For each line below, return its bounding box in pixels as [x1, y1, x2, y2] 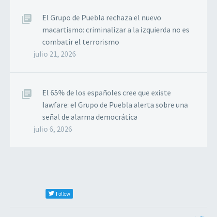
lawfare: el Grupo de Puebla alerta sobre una [42, 99, 188, 109]
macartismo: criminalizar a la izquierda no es [42, 24, 189, 34]
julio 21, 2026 [33, 48, 76, 59]
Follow [56, 190, 70, 197]
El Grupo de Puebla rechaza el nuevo [42, 12, 161, 22]
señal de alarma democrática [42, 111, 138, 122]
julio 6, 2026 [33, 124, 72, 134]
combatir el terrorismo [42, 36, 119, 46]
